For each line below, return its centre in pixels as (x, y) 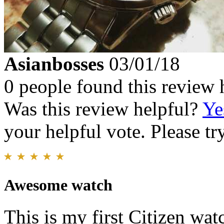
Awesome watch (58, 185)
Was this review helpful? (103, 109)
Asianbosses (54, 64)
